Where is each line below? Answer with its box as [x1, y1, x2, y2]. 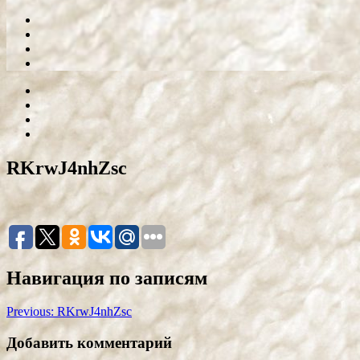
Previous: [6, 305, 54, 319]
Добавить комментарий [6, 334, 172, 352]
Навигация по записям [6, 267, 207, 288]
